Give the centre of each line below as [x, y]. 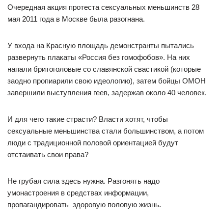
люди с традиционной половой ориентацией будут [93, 143]
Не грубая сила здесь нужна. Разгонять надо [83, 181]
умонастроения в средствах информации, [78, 193]
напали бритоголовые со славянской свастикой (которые [104, 69]
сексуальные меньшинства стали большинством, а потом [106, 131]
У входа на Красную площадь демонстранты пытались [101, 45]
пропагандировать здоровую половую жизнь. [84, 205]
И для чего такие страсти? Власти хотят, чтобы [88, 119]
